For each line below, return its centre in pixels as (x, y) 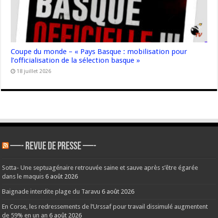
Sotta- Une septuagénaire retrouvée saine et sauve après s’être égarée (100, 168)
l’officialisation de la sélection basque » (76, 61)
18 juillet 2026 (34, 72)
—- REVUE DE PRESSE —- (54, 147)
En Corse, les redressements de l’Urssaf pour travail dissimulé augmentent (105, 207)
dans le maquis (23, 177)
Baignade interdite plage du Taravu (51, 192)
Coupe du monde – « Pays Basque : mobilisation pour (99, 52)
